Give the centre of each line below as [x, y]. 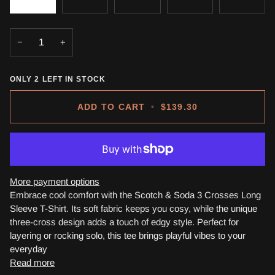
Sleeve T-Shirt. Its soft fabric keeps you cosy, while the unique [134, 209]
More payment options [55, 182]
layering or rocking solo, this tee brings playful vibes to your [128, 236]
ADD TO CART [111, 107]
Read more [32, 263]
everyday [29, 249]
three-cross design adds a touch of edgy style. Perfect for [124, 222]
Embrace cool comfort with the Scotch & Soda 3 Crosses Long [135, 195]
